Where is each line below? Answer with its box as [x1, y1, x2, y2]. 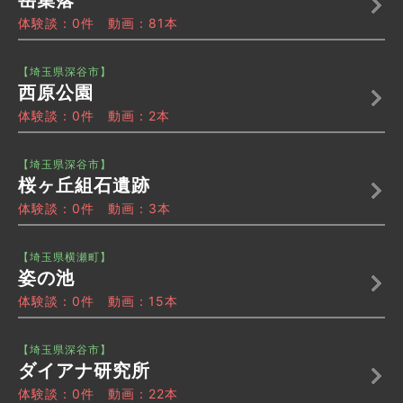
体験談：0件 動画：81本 [18, 15, 178, 31]
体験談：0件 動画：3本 [18, 201, 171, 217]
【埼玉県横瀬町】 [18, 250, 112, 264]
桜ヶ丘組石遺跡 [18, 175, 150, 197]
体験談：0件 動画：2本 [18, 108, 170, 124]
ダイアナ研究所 [18, 360, 150, 382]
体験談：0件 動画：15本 [18, 293, 178, 309]
